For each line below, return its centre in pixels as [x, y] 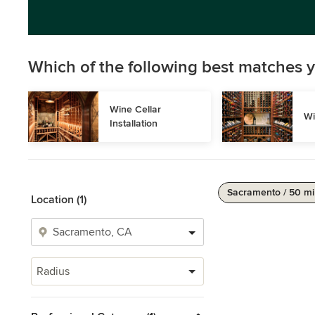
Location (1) [59, 200]
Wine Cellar [135, 109]
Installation [134, 123]
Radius [53, 271]
